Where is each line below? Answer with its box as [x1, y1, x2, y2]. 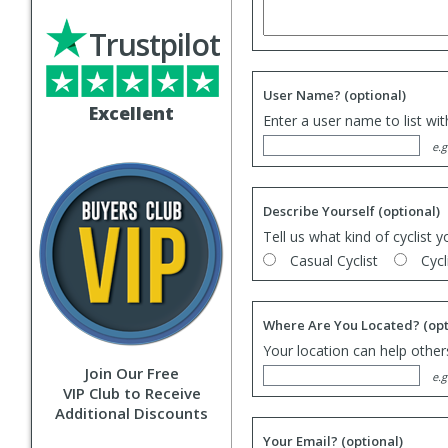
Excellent [89, 101, 174, 125]
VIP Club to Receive [62, 383, 201, 403]
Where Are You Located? [263, 316, 423, 334]
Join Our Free [84, 363, 179, 383]
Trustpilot [89, 24, 220, 65]
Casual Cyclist [286, 251, 394, 270]
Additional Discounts [55, 403, 208, 423]
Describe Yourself [263, 202, 378, 220]
